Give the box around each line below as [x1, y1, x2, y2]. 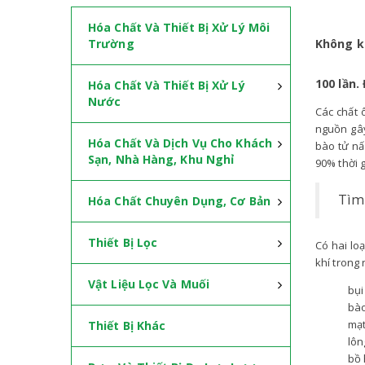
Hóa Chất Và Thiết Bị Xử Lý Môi [88, 20, 270, 35]
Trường [88, 36, 134, 51]
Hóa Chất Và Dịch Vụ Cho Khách [88, 135, 272, 151]
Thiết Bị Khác [88, 318, 166, 333]
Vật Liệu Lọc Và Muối [88, 276, 209, 292]
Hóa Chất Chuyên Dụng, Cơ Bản [88, 193, 270, 209]
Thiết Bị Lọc [88, 235, 158, 250]
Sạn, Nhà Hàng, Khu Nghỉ [88, 152, 235, 167]
